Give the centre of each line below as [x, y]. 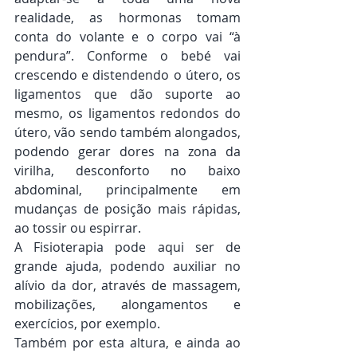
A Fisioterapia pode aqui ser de [127, 247]
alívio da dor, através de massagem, [127, 286]
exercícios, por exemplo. [87, 324]
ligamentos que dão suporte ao [127, 94]
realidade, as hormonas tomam [127, 18]
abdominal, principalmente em [127, 190]
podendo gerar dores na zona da [127, 152]
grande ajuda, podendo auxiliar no [127, 267]
